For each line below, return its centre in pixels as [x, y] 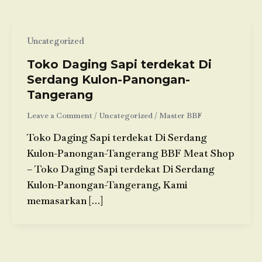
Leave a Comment [59, 115]
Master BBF [180, 115]
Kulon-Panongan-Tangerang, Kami [107, 185]
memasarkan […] [65, 201]
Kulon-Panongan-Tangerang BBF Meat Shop [130, 154]
